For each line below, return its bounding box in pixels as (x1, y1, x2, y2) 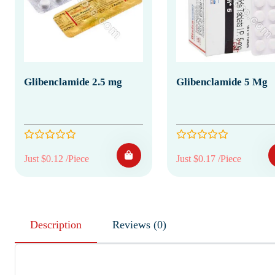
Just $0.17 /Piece (176, 153, 241, 164)
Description (30, 218, 82, 231)
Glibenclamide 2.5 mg (24, 76, 122, 88)
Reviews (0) (153, 218, 166, 231)
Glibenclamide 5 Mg (176, 76, 268, 88)
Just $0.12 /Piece (24, 153, 89, 164)
